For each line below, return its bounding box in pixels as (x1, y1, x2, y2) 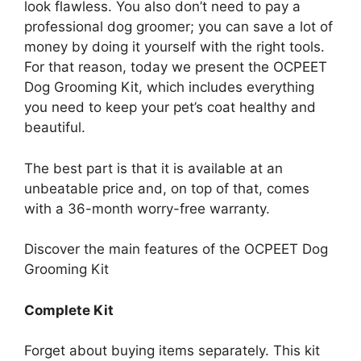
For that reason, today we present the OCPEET (24, 59, 327, 76)
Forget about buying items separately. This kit (24, 342, 320, 359)
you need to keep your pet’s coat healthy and (24, 99, 316, 116)
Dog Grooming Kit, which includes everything (24, 79, 314, 96)
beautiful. (24, 119, 85, 136)
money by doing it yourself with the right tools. (24, 39, 325, 56)
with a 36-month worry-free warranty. (24, 200, 270, 217)
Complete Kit (24, 301, 114, 318)
